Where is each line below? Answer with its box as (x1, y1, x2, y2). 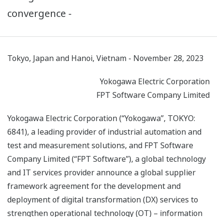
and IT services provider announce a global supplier (7, 167, 196, 178)
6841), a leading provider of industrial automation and (7, 126, 201, 138)
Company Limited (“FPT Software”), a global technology (7, 154, 206, 165)
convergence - (7, 7, 72, 20)
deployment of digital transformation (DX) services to (7, 194, 198, 205)
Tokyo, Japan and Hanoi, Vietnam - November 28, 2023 (7, 53, 203, 64)
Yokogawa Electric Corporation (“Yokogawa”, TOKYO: (7, 113, 195, 124)
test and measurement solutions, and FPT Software (7, 140, 193, 151)
